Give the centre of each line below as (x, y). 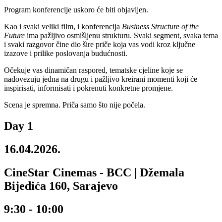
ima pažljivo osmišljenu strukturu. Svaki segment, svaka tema (121, 36)
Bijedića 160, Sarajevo (61, 186)
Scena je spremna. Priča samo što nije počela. (75, 105)
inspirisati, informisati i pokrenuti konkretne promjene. (88, 88)
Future (14, 36)
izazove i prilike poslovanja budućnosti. (66, 54)
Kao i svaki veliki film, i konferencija (63, 27)
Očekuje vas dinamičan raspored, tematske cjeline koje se (93, 70)
